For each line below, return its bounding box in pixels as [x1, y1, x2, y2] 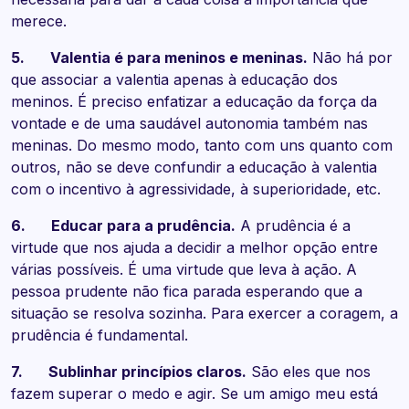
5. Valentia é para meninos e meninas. [11, 48, 308, 68]
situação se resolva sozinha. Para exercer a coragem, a [11, 304, 398, 323]
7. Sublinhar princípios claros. [11, 362, 246, 382]
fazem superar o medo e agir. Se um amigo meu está [11, 384, 378, 404]
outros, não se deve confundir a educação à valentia [11, 158, 377, 177]
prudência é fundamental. [11, 326, 188, 345]
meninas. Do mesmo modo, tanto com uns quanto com [11, 136, 393, 155]
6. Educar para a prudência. [11, 216, 236, 236]
